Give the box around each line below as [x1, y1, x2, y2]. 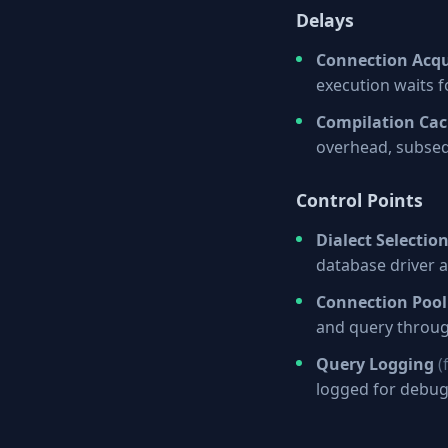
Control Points [296, 188, 423, 212]
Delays [296, 8, 354, 32]
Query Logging [316, 353, 434, 375]
